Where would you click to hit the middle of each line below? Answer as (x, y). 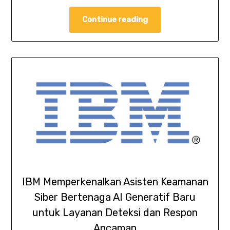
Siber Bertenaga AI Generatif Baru (115, 197)
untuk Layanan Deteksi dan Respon (115, 213)
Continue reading (115, 19)
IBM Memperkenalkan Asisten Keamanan (115, 182)
